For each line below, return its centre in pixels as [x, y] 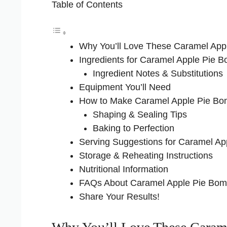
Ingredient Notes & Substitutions [158, 73]
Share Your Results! [119, 196]
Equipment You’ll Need [125, 87]
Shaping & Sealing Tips [140, 114]
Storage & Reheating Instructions [146, 155]
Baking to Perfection [134, 128]
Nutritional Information [124, 169]
